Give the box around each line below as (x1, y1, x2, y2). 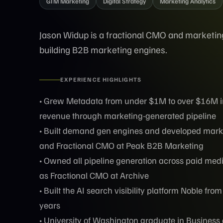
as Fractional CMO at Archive (39, 170, 149, 181)
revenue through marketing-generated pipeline (39, 110, 216, 121)
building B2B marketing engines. (39, 44, 167, 55)
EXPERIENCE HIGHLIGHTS (60, 76, 142, 83)
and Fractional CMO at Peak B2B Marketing (39, 140, 204, 151)
